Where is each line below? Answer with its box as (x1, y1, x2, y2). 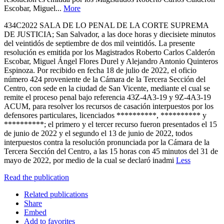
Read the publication (4, 172, 69, 181)
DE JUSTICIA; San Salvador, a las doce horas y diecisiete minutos (4, 29, 215, 38)
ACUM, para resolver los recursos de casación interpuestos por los (4, 101, 213, 110)
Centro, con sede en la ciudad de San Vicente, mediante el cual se (4, 83, 210, 92)
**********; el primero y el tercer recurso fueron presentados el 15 (4, 119, 217, 128)
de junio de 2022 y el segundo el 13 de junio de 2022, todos (4, 128, 192, 137)
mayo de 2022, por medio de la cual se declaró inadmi (4, 155, 176, 164)
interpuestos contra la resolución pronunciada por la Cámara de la (4, 137, 209, 146)
